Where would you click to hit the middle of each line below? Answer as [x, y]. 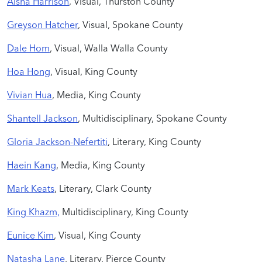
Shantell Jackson [42, 118]
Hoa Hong [29, 71]
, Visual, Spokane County [130, 24]
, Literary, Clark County [103, 188]
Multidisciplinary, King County [124, 211]
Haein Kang [32, 165]
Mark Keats [31, 188]
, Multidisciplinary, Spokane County [152, 118]
